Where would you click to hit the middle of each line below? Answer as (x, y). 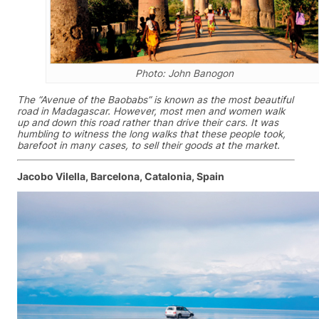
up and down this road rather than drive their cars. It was (148, 122)
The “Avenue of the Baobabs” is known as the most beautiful (155, 99)
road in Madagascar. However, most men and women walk (151, 111)
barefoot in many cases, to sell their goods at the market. (148, 145)
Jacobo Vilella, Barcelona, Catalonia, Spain (121, 176)
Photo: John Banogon (184, 73)
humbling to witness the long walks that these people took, (151, 134)
